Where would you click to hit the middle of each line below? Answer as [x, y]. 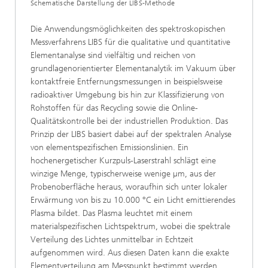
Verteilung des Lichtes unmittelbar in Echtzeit [112, 240]
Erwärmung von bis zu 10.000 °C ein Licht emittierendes [133, 200]
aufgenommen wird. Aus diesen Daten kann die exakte [130, 253]
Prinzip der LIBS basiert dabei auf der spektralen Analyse [131, 134]
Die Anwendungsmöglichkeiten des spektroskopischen [128, 29]
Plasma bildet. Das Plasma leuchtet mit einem [112, 213]
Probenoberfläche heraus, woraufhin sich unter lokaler [129, 187]
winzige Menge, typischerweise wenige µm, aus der [123, 174]
